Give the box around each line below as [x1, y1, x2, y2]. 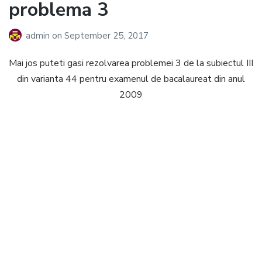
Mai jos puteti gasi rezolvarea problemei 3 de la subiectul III [9, 57, 253, 70]
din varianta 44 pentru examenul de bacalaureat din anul [17, 73, 245, 86]
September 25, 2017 [64, 30, 149, 42]
